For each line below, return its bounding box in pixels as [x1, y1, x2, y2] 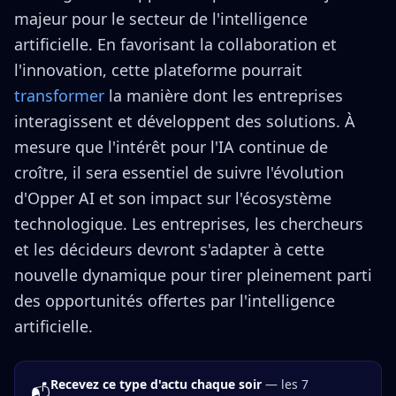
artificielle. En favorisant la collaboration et [14, 34, 337, 55]
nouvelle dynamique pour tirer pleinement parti [14, 264, 372, 286]
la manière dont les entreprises [104, 85, 343, 106]
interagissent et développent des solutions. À [14, 110, 355, 132]
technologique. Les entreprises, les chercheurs [14, 213, 363, 234]
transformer [14, 85, 104, 106]
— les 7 [262, 376, 308, 392]
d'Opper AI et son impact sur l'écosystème [14, 187, 331, 209]
